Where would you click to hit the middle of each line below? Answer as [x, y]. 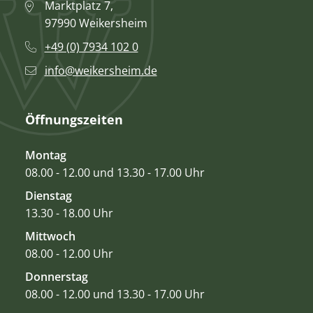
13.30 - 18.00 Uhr [69, 213]
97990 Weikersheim [96, 23]
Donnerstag [56, 276]
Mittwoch [50, 236]
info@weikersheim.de [101, 71]
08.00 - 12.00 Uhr [69, 253]
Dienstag [48, 195]
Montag [45, 155]
